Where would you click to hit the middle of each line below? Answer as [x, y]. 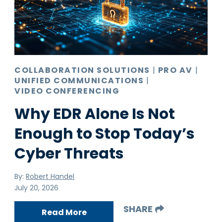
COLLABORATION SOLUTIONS [82, 70]
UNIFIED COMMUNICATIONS [79, 80]
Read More [64, 212]
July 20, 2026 [37, 188]
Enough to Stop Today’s [105, 134]
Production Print [46, 21]
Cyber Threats [69, 153]
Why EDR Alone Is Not [95, 114]
